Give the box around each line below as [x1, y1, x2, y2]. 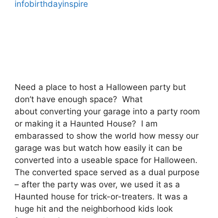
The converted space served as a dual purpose [15, 167, 200, 178]
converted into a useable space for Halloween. [15, 155, 200, 165]
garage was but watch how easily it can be [15, 143, 182, 153]
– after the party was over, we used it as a [15, 180, 180, 190]
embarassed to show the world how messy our [15, 131, 199, 141]
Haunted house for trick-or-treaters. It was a [15, 192, 188, 202]
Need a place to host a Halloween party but [15, 82, 186, 92]
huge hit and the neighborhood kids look [15, 204, 173, 214]
